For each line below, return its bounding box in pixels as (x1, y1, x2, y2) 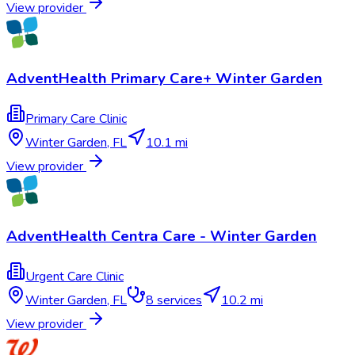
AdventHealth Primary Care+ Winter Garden (6, 67, 323, 89)
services (154, 292, 202, 310)
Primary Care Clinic (25, 109, 127, 128)
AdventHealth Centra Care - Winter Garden (6, 226, 317, 247)
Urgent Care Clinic (25, 268, 124, 286)
